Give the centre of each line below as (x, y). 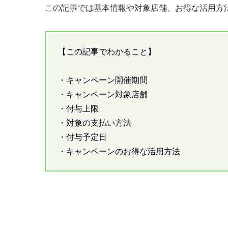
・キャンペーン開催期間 (103, 80)
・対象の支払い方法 (95, 123)
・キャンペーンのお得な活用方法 (119, 151)
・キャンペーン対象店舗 (103, 94)
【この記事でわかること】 (107, 51)
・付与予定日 (82, 137)
